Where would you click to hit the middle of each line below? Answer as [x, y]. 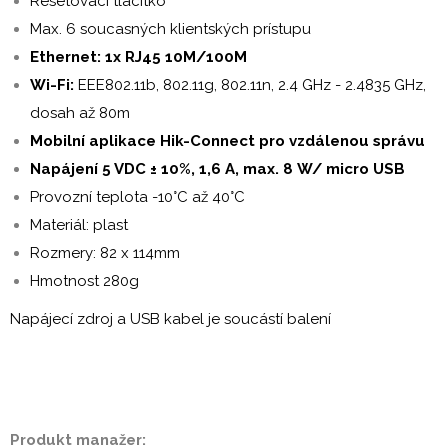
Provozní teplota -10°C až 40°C [137, 197]
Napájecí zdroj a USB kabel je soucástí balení [170, 319]
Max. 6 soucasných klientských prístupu [170, 29]
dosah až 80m [80, 113]
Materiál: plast [79, 225]
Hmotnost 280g [84, 281]
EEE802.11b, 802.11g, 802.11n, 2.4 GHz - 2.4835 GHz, [252, 85]
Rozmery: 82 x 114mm [105, 253]
